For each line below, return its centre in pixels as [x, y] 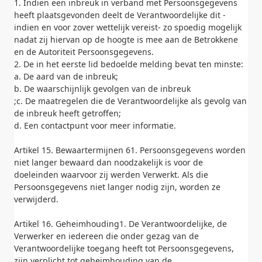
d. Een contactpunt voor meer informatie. [95, 125]
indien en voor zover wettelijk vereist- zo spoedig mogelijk [128, 27]
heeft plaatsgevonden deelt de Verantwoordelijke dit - [120, 15]
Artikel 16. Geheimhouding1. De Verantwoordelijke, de [120, 224]
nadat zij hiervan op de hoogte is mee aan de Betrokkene [126, 39]
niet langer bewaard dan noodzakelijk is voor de [108, 162]
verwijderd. [36, 199]
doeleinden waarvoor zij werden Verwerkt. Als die [111, 175]
